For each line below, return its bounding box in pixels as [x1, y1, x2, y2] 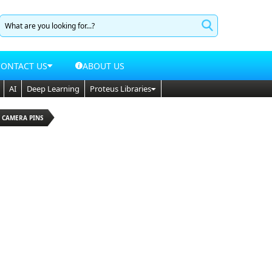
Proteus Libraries [90, 83, 151, 94]
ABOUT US [83, 59, 125, 72]
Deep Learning [27, 83, 80, 94]
